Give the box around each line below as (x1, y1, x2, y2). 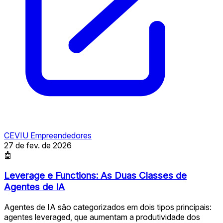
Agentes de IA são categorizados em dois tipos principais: (4, 202, 212, 212)
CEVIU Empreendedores (4, 130, 92, 141)
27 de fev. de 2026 (4, 140, 72, 151)
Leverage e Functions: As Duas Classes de (4, 170, 187, 182)
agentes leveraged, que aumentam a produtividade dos (4, 212, 200, 222)
